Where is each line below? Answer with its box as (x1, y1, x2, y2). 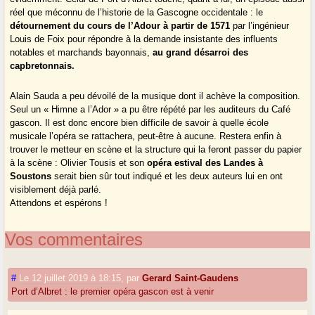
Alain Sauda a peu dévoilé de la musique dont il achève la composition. (10, 91, 301, 102)
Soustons (10, 171, 52, 182)
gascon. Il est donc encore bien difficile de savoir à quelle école (10, 117, 269, 129)
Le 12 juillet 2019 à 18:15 (19, 272, 122, 283)
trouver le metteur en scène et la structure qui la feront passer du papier (10, 144, 302, 155)
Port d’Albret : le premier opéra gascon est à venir (11, 285, 214, 297)
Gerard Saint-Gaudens (142, 272, 239, 283)
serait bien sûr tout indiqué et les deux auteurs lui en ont (51, 171, 283, 182)
